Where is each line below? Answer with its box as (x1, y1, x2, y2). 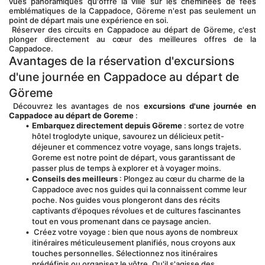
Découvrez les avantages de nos (12, 101, 144, 111)
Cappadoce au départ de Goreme (9, 111, 134, 120)
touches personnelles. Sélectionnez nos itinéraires (32, 248, 218, 258)
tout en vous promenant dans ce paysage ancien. (32, 216, 211, 226)
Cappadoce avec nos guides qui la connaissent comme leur (32, 185, 247, 194)
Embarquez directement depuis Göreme (31, 121, 182, 130)
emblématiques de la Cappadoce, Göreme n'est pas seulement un (9, 6, 256, 15)
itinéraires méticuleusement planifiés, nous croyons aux (32, 238, 235, 247)
